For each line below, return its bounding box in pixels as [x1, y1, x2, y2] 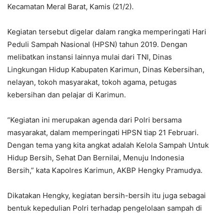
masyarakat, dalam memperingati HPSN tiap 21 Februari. [7, 127, 199, 137]
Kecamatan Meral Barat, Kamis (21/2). [7, 1, 134, 11]
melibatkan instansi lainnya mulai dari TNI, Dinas [7, 52, 172, 62]
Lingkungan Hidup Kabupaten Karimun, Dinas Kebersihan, [7, 64, 204, 74]
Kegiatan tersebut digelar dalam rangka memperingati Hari [7, 27, 206, 36]
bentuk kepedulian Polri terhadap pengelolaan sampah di [7, 203, 202, 213]
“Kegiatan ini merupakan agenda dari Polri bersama [7, 115, 182, 124]
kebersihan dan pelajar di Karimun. [7, 90, 126, 99]
